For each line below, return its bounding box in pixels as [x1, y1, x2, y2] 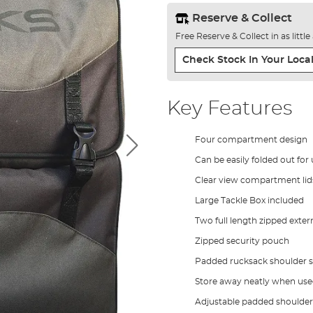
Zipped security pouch [194, 236, 289, 245]
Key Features [166, 99, 292, 119]
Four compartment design [194, 135, 307, 144]
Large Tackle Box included [194, 196, 304, 205]
